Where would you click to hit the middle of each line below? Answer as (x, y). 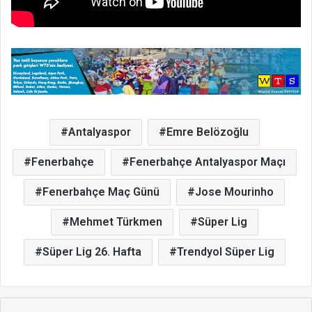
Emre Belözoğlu (207, 132)
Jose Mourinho (234, 192)
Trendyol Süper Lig (225, 252)
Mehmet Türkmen (116, 222)
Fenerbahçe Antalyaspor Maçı (207, 162)
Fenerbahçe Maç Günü (101, 192)
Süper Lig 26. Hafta (92, 252)
